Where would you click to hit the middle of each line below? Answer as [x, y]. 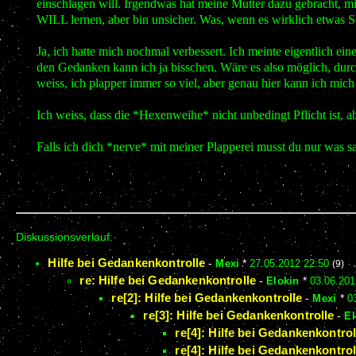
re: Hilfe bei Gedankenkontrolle [168, 280]
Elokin [283, 281]
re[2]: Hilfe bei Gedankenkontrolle [207, 297]
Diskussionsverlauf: [65, 238]
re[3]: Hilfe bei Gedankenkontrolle [239, 315]
